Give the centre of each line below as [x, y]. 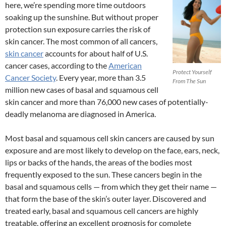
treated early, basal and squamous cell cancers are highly [102, 211]
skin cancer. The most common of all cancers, [81, 41]
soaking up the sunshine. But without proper [82, 17]
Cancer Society [31, 78]
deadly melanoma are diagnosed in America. [80, 114]
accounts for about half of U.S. [96, 53]
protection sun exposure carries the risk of [78, 29]
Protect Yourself [192, 72]
